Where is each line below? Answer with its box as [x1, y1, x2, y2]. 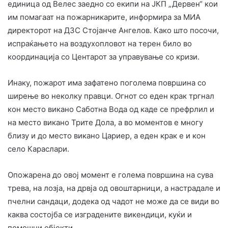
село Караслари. [8, 144, 69, 154]
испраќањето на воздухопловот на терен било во [8, 39, 192, 49]
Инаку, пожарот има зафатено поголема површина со [8, 78, 206, 88]
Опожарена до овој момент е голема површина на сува [8, 170, 213, 180]
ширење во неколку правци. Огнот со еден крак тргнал [8, 91, 214, 101]
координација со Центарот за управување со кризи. [8, 52, 199, 62]
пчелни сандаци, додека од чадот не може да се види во [8, 196, 219, 207]
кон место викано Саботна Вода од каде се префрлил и [8, 104, 214, 115]
